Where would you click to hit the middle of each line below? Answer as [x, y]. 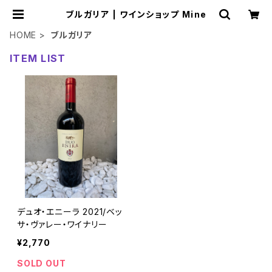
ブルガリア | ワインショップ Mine [194, 14]
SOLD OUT [42, 263]
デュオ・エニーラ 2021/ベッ [70, 212]
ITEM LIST [38, 58]
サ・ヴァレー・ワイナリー [62, 224]
